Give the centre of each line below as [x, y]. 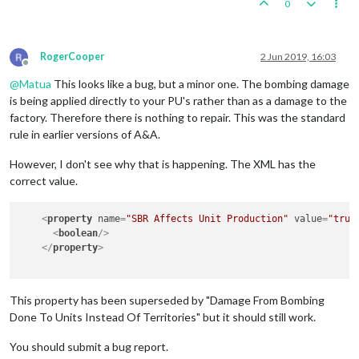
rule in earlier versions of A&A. [85, 134]
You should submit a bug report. [89, 347]
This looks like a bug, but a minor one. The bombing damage [200, 83]
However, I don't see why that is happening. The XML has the [163, 163]
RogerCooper [72, 56]
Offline [40, 68]
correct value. [44, 180]
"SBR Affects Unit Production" [208, 219]
